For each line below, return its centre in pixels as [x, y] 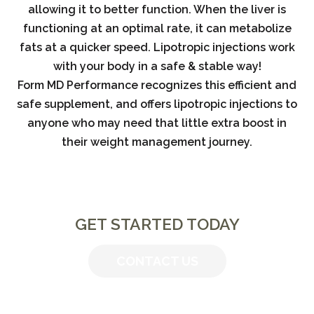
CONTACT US [157, 261]
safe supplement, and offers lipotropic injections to [157, 104]
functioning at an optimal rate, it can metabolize [157, 28]
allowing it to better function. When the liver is [157, 9]
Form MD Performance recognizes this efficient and [157, 85]
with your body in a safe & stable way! [157, 66]
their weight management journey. [157, 142]
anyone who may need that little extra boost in [157, 123]
